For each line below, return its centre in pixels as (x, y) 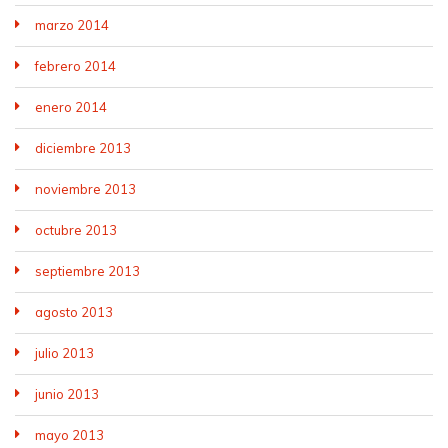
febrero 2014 (75, 65)
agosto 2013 (74, 311)
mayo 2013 (69, 434)
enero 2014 (71, 106)
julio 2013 (64, 352)
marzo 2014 (72, 24)
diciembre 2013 (83, 147)
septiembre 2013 (87, 270)
